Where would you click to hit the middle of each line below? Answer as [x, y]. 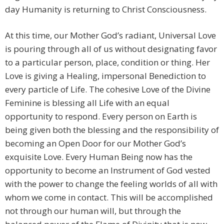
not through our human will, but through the [93, 211]
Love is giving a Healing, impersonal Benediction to [105, 76]
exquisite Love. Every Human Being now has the [99, 157]
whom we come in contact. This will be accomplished [109, 197]
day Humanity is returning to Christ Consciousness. [106, 9]
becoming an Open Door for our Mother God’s [95, 143]
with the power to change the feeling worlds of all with [111, 184]
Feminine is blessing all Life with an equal [87, 103]
